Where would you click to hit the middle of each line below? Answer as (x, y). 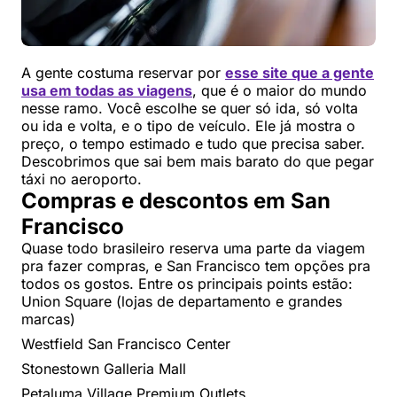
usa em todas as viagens (107, 90)
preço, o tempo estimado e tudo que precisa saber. (193, 143)
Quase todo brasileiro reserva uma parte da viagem (193, 248)
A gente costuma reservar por (123, 72)
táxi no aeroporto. (82, 179)
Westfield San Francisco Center (126, 343)
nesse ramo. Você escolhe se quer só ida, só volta (190, 108)
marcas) (48, 319)
